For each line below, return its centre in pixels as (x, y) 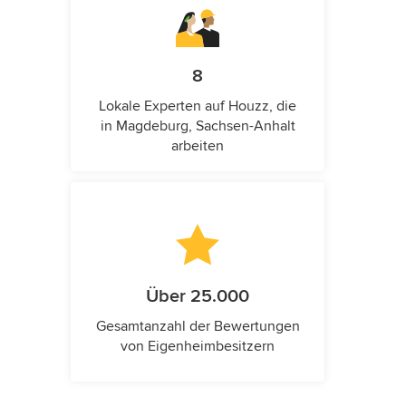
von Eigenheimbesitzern (198, 346)
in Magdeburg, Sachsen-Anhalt (198, 126)
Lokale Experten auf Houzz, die (198, 106)
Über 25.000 (198, 296)
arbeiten (198, 146)
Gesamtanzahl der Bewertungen (198, 326)
